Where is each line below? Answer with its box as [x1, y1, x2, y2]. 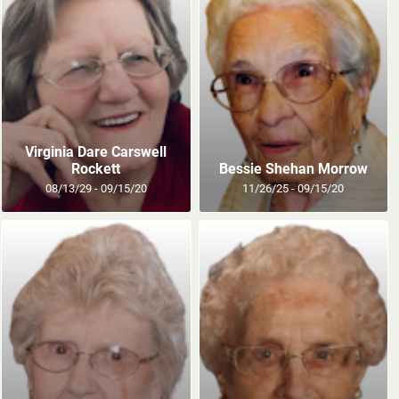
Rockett [71, 159, 121, 177]
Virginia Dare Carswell [25, 142, 167, 160]
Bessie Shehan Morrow [218, 159, 368, 177]
